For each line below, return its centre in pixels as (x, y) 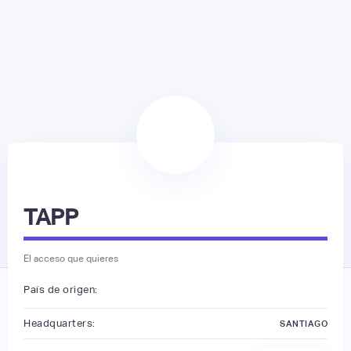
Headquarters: (60, 323)
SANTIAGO (304, 323)
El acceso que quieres (71, 258)
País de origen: (61, 290)
